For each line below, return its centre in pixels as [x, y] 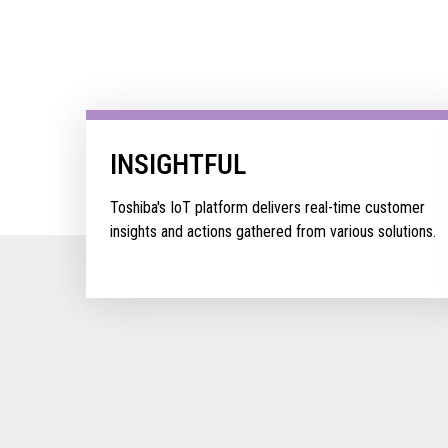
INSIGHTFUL [177, 164]
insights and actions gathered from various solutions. [272, 231]
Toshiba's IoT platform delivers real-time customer [267, 207]
